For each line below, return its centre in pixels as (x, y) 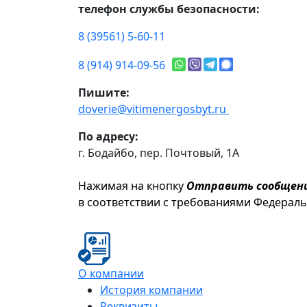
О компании (111, 274)
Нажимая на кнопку (132, 186)
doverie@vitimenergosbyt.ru (153, 109)
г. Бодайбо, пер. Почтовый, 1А (159, 153)
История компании (151, 290)
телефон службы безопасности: (169, 9)
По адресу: (108, 137)
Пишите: (104, 93)
